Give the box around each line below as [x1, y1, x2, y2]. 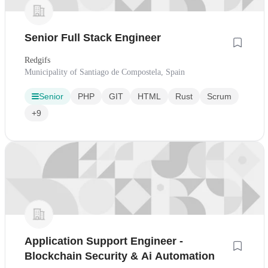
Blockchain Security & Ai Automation [25, 249, 215, 262]
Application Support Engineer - [25, 234, 183, 247]
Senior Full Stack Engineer [25, 31, 161, 44]
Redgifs [25, 55, 50, 65]
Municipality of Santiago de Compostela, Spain [25, 67, 185, 77]
